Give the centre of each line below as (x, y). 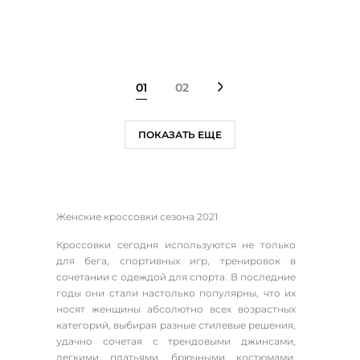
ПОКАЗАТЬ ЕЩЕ (180, 135)
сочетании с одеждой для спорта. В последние (176, 277)
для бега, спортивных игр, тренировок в (176, 261)
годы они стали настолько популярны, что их (176, 293)
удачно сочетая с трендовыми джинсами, (176, 342)
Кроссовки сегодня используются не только (176, 245)
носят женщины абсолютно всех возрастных (176, 309)
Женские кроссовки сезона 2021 (137, 217)
